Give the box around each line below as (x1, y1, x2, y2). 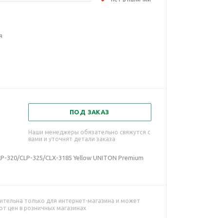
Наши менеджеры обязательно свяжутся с (28, 129, 150, 135)
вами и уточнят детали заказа (28, 136, 115, 142)
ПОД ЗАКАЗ (70, 109, 109, 115)
